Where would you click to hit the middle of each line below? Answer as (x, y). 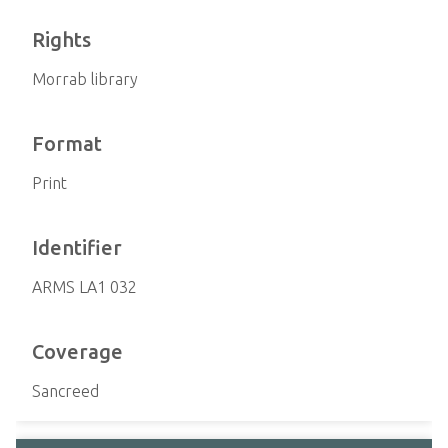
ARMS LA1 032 (84, 287)
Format (67, 143)
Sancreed (65, 391)
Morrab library (85, 79)
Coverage (77, 351)
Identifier (77, 247)
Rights (61, 39)
